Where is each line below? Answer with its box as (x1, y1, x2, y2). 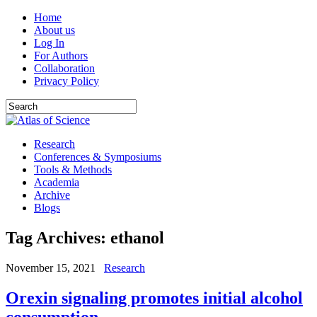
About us (34, 24, 75, 36)
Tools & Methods (34, 163, 112, 175)
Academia (34, 176, 79, 188)
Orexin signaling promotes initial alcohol (6, 288, 303, 307)
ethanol (110, 228, 164, 247)
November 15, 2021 (6, 261, 96, 274)
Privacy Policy (34, 75, 99, 87)
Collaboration (34, 62, 95, 74)
